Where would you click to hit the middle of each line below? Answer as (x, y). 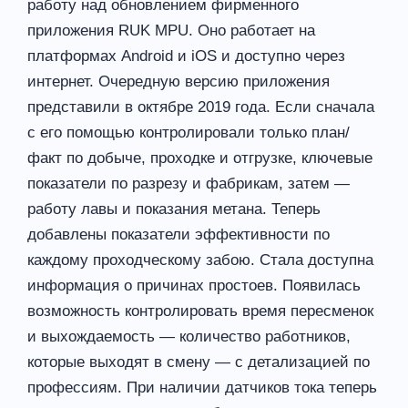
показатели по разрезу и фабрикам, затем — (189, 183)
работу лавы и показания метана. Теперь (174, 209)
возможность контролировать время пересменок (200, 311)
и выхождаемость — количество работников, (189, 336)
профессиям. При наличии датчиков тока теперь (202, 387)
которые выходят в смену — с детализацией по (199, 362)
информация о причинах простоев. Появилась (194, 285)
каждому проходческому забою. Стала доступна (200, 260)
